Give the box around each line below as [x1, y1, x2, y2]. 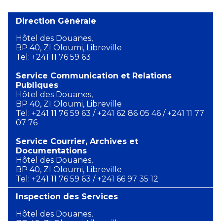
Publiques [16, 80, 58, 90]
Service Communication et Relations [16, 71, 172, 80]
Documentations [16, 146, 87, 155]
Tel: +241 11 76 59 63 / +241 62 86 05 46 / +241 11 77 [16, 108, 204, 118]
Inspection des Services [16, 191, 118, 201]
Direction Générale [16, 16, 96, 26]
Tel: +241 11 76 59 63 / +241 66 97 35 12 [16, 174, 158, 184]
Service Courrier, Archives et [16, 136, 138, 146]
